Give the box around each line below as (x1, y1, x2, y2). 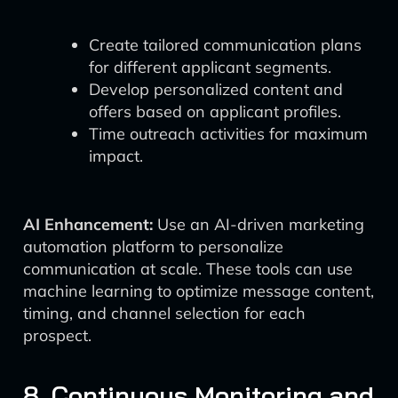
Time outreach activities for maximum (89, 123, 368, 144)
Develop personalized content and (89, 79, 343, 99)
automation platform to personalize (23, 236, 283, 257)
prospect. (23, 325, 92, 346)
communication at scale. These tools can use (23, 259, 353, 279)
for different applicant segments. (89, 57, 331, 77)
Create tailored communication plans (89, 35, 362, 55)
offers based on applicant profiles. (89, 101, 341, 122)
